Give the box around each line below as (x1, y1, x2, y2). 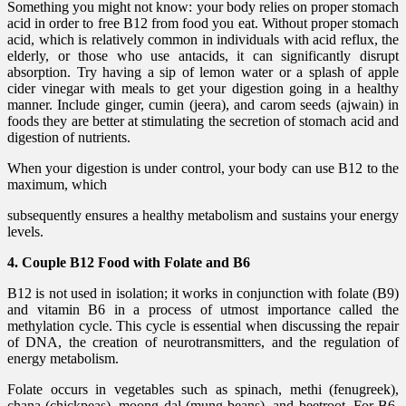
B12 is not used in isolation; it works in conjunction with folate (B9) (7, 285, 399, 301)
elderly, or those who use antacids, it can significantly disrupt (7, 47, 399, 63)
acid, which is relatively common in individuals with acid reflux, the (7, 31, 399, 47)
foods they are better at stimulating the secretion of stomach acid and (7, 112, 399, 129)
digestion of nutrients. (7, 129, 130, 145)
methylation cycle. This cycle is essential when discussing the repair (7, 317, 399, 333)
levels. (7, 223, 43, 239)
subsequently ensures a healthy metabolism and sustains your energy (7, 207, 399, 223)
